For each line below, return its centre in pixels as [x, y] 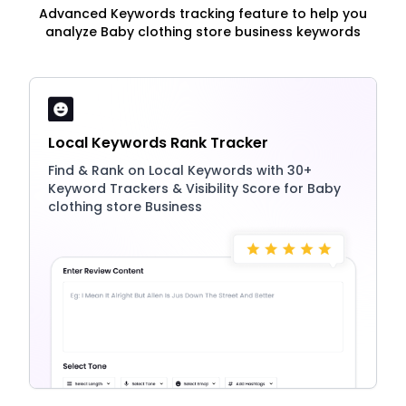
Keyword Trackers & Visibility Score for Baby [194, 188]
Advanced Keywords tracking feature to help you [203, 13]
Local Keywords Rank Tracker [158, 142]
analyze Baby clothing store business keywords [203, 31]
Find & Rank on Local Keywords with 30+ [180, 170]
